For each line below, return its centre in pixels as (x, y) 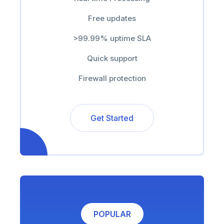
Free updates (112, 18)
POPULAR (112, 214)
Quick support (112, 58)
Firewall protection (112, 78)
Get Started (112, 118)
